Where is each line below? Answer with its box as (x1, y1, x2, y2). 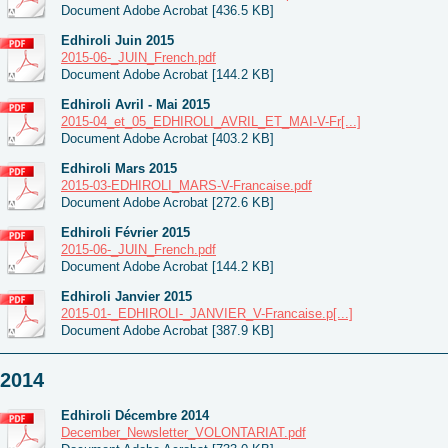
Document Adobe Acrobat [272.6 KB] (61, 194, 274, 210)
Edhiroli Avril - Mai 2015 (61, 96, 210, 112)
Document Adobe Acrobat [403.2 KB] (61, 130, 274, 146)
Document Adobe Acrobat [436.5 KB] (61, 2, 274, 18)
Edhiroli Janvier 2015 (61, 288, 192, 304)
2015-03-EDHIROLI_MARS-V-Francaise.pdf (61, 177, 312, 193)
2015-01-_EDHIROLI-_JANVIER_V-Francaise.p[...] (61, 305, 353, 321)
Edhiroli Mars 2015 (61, 160, 177, 176)
